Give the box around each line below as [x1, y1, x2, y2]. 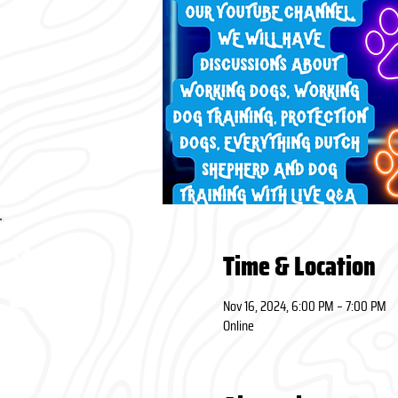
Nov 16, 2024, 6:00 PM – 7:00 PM [222, 295, 386, 317]
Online [222, 314, 254, 337]
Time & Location [222, 245, 376, 287]
